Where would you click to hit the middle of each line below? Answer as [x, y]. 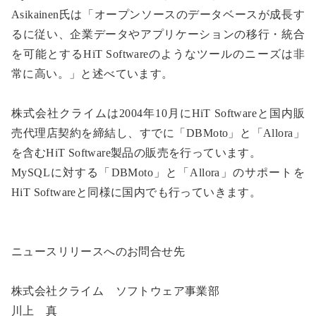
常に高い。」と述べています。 [92, 74]
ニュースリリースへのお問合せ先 [98, 252]
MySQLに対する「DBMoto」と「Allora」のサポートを [158, 173]
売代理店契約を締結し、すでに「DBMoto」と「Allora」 [158, 133]
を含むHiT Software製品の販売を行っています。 [136, 153]
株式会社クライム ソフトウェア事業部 [116, 291]
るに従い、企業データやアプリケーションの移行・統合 [158, 35]
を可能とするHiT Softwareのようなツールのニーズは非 [158, 54]
